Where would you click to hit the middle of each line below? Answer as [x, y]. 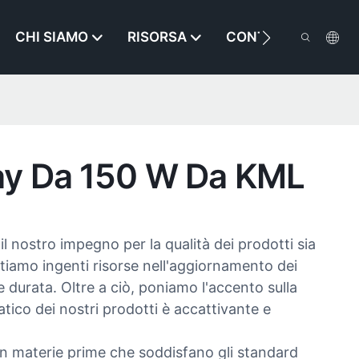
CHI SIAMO [52, 37]
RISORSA [157, 37]
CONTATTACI [270, 37]
